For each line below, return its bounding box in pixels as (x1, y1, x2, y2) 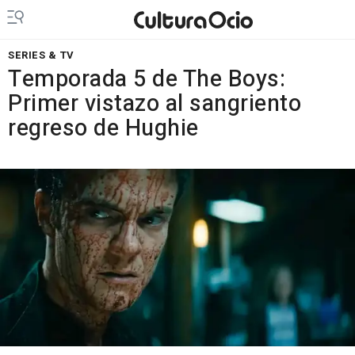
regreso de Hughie (8, 112, 199, 145)
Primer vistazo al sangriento (8, 87, 301, 120)
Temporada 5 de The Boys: (8, 63, 285, 96)
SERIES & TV (8, 48, 74, 63)
